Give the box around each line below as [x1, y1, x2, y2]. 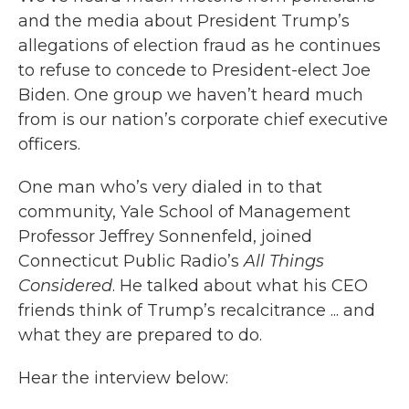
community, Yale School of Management [18, 201, 351, 222]
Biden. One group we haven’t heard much [18, 84, 363, 105]
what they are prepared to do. [18, 324, 262, 345]
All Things [244, 250, 324, 271]
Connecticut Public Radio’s [18, 250, 244, 271]
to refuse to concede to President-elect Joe [18, 59, 371, 80]
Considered [18, 275, 112, 296]
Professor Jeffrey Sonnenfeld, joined [18, 225, 312, 246]
